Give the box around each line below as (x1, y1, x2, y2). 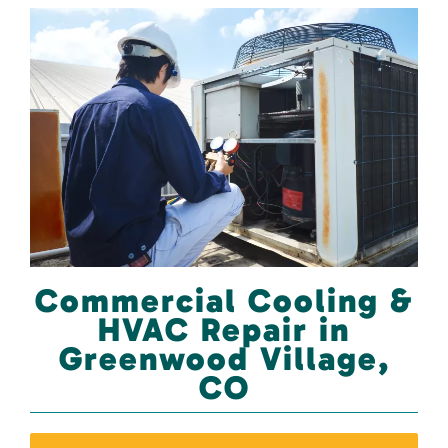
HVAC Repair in (98, 309, 350, 350)
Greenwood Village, (58, 338, 390, 379)
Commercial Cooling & (35, 280, 413, 321)
